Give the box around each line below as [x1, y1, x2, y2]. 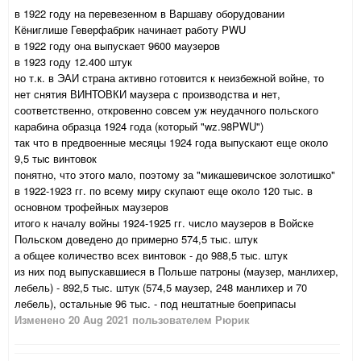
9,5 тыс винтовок [15, 151, 97, 167]
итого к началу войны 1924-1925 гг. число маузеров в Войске [15, 215, 313, 231]
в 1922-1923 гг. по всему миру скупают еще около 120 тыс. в [15, 183, 313, 199]
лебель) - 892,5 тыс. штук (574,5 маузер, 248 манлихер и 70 [15, 280, 307, 296]
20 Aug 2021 [68, 312, 129, 328]
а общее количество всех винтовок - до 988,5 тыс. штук [15, 247, 288, 263]
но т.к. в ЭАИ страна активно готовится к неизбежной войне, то [15, 70, 324, 86]
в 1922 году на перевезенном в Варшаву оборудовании [15, 6, 284, 22]
